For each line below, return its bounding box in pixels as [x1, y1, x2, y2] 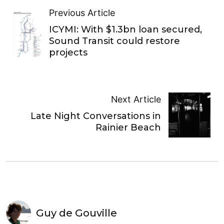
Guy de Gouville [36, 207, 117, 219]
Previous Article [48, 7, 115, 18]
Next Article [111, 93, 161, 104]
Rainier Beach [95, 121, 161, 133]
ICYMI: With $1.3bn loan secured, [48, 24, 202, 35]
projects [48, 47, 87, 58]
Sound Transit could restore [48, 35, 180, 47]
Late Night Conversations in [30, 110, 161, 121]
